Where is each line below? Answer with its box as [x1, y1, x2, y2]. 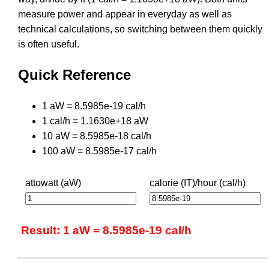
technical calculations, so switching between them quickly [18, 23, 262, 34]
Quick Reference [18, 66, 131, 83]
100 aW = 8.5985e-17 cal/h [42, 145, 157, 156]
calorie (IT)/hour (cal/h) [150, 177, 246, 188]
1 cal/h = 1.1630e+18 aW [42, 115, 148, 126]
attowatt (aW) [25, 177, 81, 188]
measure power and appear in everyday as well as [18, 8, 232, 19]
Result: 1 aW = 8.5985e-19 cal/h [21, 223, 192, 237]
